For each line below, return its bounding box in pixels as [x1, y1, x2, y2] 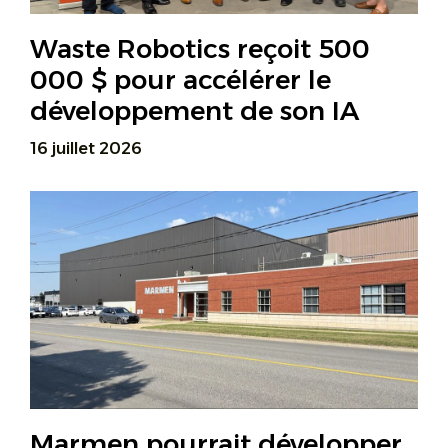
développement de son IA [30, 94, 359, 127]
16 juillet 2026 [30, 138, 142, 158]
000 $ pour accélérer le [30, 63, 331, 96]
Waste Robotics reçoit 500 [30, 32, 370, 65]
